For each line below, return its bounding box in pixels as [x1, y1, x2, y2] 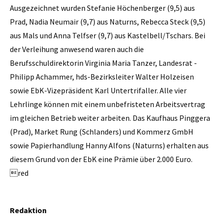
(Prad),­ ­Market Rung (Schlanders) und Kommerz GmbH [10, 126, 193, 137]
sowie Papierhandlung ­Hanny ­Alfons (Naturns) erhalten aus [10, 140, 209, 150]
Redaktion [10, 205, 47, 215]
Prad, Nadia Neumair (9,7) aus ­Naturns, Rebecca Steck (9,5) [10, 16, 205, 27]
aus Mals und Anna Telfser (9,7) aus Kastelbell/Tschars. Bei [10, 30, 205, 40]
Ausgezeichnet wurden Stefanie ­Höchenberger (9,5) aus [10, 2, 195, 13]
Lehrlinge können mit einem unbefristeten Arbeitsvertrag [10, 99, 205, 109]
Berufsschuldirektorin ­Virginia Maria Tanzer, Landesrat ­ [10, 57, 197, 68]
